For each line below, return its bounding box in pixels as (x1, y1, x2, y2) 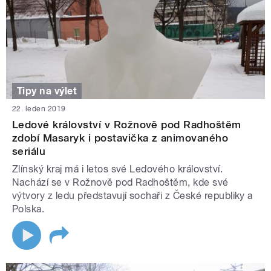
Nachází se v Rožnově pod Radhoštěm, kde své (12, 177, 229, 189)
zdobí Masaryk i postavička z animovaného (12, 132, 229, 145)
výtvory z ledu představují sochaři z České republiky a (12, 190, 253, 202)
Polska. (12, 203, 45, 215)
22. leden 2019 (12, 105, 66, 114)
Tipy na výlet (17, 85, 77, 97)
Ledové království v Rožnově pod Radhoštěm (12, 119, 241, 131)
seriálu (12, 145, 46, 158)
